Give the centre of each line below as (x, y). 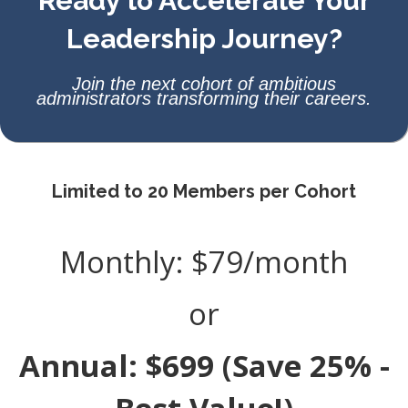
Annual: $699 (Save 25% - (204, 366)
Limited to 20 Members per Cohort (204, 192)
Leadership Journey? (204, 39)
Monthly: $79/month (204, 262)
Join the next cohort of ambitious (204, 84)
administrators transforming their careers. (204, 99)
